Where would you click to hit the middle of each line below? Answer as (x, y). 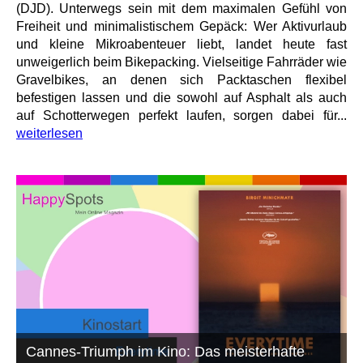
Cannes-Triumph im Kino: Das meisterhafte (166, 351)
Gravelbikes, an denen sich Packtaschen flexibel (181, 79)
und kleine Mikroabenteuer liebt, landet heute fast (181, 44)
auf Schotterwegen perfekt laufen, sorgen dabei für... (181, 115)
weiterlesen (49, 133)
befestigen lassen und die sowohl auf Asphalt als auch (181, 97)
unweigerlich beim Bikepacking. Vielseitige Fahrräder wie (181, 62)
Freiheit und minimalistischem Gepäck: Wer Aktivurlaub (181, 26)
